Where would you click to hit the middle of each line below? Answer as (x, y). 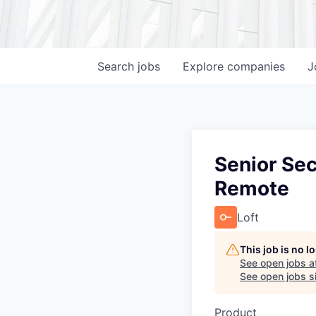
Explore (205, 66)
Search (117, 66)
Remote (252, 188)
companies (256, 66)
